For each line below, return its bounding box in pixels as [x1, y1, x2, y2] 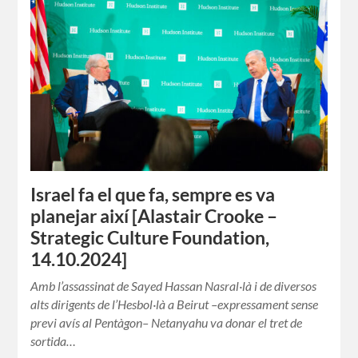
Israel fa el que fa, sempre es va [30, 183, 276, 205]
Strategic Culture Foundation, [30, 226, 270, 249]
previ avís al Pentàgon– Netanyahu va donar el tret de [30, 314, 303, 330]
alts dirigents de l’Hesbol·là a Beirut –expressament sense [30, 296, 319, 312]
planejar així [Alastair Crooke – [30, 205, 278, 227]
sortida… [30, 332, 77, 348]
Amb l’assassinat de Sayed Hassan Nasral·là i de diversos [30, 277, 317, 293]
